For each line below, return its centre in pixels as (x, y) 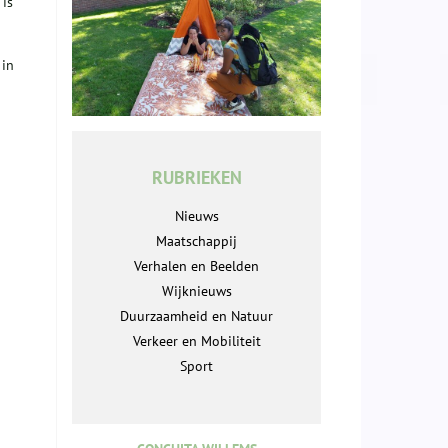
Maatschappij (196, 241)
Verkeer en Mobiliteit (196, 341)
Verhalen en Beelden (196, 266)
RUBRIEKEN (196, 178)
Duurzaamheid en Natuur (196, 316)
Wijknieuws (196, 291)
